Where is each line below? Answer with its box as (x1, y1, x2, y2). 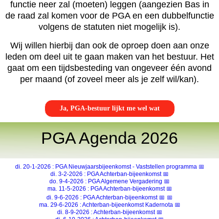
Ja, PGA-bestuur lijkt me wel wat (59, 105, 160, 112)
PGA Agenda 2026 (41, 129, 178, 148)
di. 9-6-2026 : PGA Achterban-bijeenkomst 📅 (46, 194, 165, 201)
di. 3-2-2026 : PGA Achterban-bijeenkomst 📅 (50, 171, 169, 178)
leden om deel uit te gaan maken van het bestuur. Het (5, 52, 214, 62)
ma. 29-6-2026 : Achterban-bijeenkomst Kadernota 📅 (39, 201, 180, 209)
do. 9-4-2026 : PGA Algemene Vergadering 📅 (49, 178, 170, 185)
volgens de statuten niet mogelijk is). (39, 22, 180, 32)
